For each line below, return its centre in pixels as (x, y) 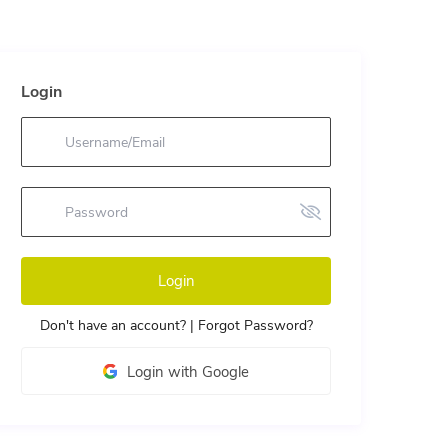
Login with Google (188, 372)
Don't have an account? (112, 326)
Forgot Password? (255, 326)
